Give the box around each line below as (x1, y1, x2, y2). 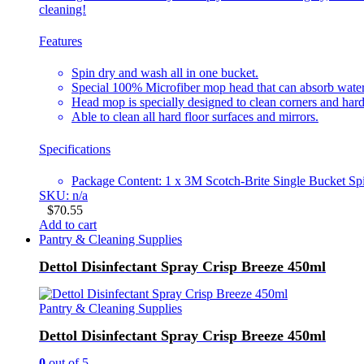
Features (39, 34, 82, 49)
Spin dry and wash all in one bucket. (71, 66, 258, 80)
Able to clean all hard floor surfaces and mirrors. (71, 110, 318, 124)
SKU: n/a (39, 188, 88, 202)
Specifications (39, 141, 110, 156)
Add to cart (39, 217, 97, 232)
